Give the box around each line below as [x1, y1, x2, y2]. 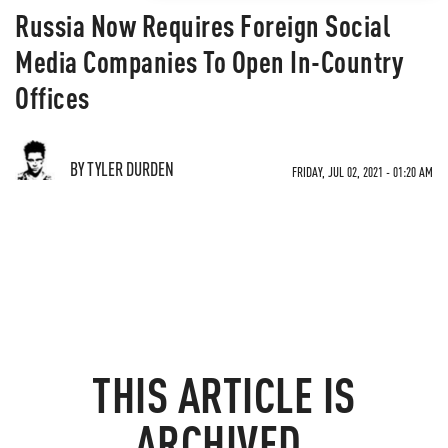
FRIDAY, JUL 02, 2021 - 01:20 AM [292, 163, 433, 180]
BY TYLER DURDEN [70, 157, 174, 180]
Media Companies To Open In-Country [15, 42, 403, 80]
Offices [15, 78, 90, 116]
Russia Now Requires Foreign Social [15, 6, 390, 44]
